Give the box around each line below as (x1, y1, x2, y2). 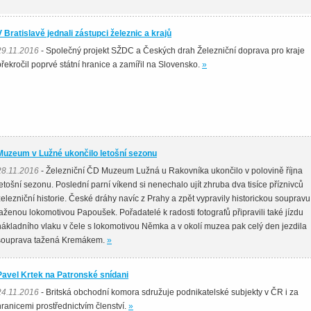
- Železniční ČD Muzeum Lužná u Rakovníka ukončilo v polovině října (39, 167, 303, 175)
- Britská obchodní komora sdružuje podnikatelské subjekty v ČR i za (39, 288, 299, 296)
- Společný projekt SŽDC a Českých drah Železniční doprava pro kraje (39, 47, 305, 55)
